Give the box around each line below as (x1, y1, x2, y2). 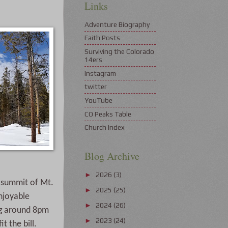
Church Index (84, 123, 125, 132)
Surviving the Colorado (84, 47, 154, 56)
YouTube (84, 96, 112, 105)
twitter (84, 82, 107, 91)
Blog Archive (84, 149, 139, 163)
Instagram (84, 69, 116, 77)
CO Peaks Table (84, 109, 131, 118)
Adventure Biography (84, 20, 150, 28)
